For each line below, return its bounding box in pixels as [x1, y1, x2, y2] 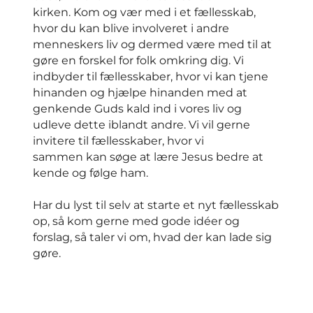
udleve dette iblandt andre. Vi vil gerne [33, 117, 250, 131]
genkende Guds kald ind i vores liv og [33, 101, 242, 115]
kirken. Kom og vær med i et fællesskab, [33, 5, 256, 19]
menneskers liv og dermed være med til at [33, 37, 272, 51]
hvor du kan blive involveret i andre [33, 21, 229, 35]
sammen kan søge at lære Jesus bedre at [33, 150, 263, 163]
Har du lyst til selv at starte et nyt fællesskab [33, 198, 279, 212]
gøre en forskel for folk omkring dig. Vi [33, 53, 244, 67]
